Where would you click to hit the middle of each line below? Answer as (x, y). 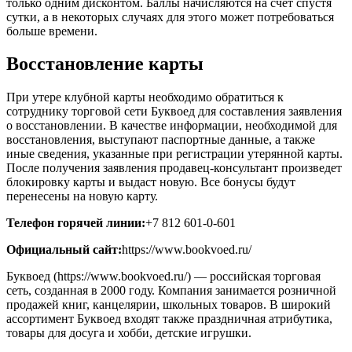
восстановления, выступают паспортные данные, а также (161, 140)
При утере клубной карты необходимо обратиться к (145, 97)
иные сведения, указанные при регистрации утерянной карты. (174, 154)
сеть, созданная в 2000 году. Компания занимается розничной (171, 291)
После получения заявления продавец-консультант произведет (174, 168)
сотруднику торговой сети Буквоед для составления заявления (174, 112)
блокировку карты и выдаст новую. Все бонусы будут (151, 182)
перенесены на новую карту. (82, 196)
